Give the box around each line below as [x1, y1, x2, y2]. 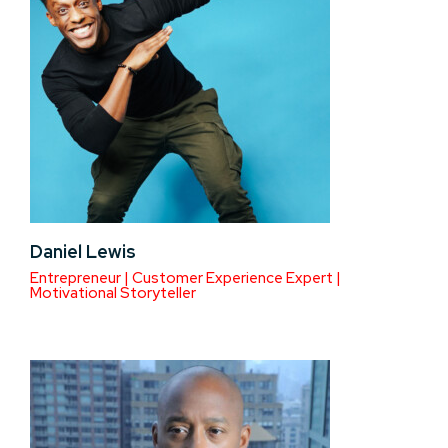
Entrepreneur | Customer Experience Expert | [30, 268, 341, 288]
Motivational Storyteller [30, 283, 196, 303]
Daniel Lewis [30, 240, 136, 263]
